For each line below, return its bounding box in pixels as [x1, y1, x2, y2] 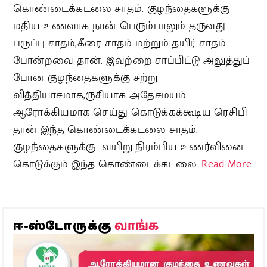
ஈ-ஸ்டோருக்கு [13, 216, 114, 236]
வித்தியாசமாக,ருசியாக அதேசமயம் [13, 86, 187, 104]
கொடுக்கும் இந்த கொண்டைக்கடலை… [13, 155, 202, 173]
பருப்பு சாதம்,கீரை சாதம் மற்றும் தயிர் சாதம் [13, 34, 226, 52]
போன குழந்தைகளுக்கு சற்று [13, 69, 158, 87]
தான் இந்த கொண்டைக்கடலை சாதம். [13, 120, 198, 139]
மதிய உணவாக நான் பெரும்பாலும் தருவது [13, 17, 225, 35]
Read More [201, 155, 252, 173]
